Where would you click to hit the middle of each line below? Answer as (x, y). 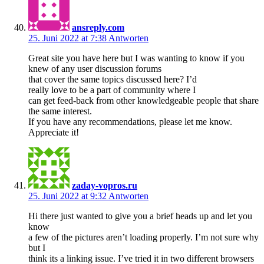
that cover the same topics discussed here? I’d (113, 79)
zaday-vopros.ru (105, 185)
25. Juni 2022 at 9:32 (68, 196)
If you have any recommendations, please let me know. (130, 121)
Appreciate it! (54, 132)
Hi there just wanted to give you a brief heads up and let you (140, 216)
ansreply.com (98, 27)
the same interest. (60, 111)
